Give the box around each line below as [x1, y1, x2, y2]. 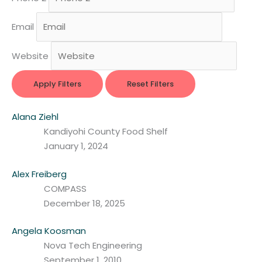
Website [12, 49, 49, 62]
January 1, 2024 [44, 140, 108, 153]
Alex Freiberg [12, 167, 67, 180]
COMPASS [44, 182, 87, 195]
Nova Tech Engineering [44, 239, 142, 252]
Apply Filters [33, 78, 81, 90]
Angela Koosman [12, 225, 86, 237]
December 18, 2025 [44, 196, 125, 209]
